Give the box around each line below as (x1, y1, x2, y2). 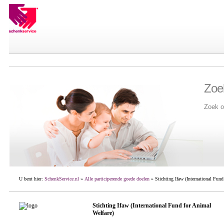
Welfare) (92, 209, 114, 216)
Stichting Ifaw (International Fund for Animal (92, 202, 211, 209)
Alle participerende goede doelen (84, 176, 149, 181)
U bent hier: (18, 176, 44, 181)
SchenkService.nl (44, 176, 79, 181)
